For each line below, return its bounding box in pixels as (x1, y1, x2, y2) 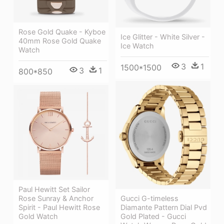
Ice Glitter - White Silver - (120, 32, 205, 41)
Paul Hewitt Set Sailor (18, 185, 90, 194)
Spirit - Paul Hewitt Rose (18, 203, 100, 212)
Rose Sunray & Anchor (18, 194, 93, 203)
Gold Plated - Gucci (120, 211, 186, 220)
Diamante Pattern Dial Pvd (120, 202, 207, 211)
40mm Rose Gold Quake (18, 36, 101, 45)
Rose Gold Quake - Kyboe (18, 27, 105, 36)
